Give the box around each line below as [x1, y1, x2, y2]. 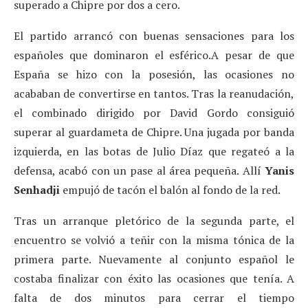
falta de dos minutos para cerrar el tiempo [14, 289, 294, 305]
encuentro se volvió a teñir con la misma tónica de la [14, 232, 294, 247]
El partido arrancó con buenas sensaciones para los [14, 27, 294, 43]
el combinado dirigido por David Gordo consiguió [14, 104, 294, 120]
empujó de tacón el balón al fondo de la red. [63, 181, 280, 197]
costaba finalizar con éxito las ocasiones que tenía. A [14, 270, 294, 286]
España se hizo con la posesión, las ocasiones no [14, 66, 294, 82]
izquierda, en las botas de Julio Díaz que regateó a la [14, 143, 294, 159]
